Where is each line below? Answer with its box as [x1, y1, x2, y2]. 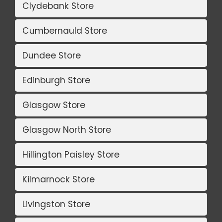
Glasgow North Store [22, 124, 111, 136]
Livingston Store [22, 198, 90, 211]
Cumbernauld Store [22, 25, 107, 37]
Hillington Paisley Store [22, 149, 119, 161]
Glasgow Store [22, 99, 85, 111]
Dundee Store [22, 50, 81, 62]
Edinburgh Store [22, 74, 90, 87]
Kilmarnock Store [22, 173, 95, 186]
